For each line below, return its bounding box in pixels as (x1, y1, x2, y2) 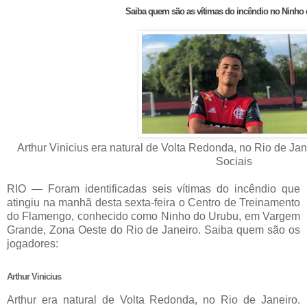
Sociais (215, 156, 252, 168)
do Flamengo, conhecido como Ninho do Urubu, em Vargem (7, 210, 300, 223)
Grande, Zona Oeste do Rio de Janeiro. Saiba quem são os (7, 224, 300, 236)
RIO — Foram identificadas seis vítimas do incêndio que (7, 183, 300, 195)
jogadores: (7, 238, 58, 250)
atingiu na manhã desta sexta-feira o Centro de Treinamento (7, 197, 300, 209)
